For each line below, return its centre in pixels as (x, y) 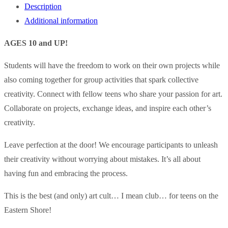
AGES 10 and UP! (36, 43)
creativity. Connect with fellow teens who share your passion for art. (113, 94)
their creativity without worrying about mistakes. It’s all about (102, 159)
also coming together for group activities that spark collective (101, 80)
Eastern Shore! (28, 210)
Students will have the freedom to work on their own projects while (112, 66)
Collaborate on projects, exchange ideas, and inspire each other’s (108, 108)
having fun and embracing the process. (66, 174)
